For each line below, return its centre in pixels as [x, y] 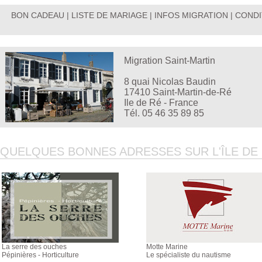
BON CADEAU [37, 15]
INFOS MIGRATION [191, 15]
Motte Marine [167, 247]
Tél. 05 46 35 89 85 [164, 113]
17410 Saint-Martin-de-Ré [178, 92]
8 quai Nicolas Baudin [170, 82]
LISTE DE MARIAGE [109, 15]
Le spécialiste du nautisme [189, 255]
